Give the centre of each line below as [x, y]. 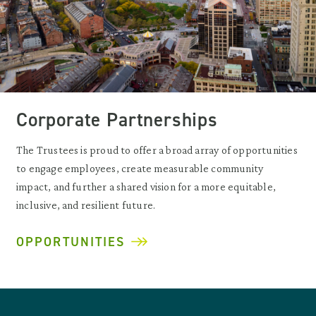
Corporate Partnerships [117, 120]
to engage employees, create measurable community [140, 168]
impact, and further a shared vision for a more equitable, [146, 186]
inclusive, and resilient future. [86, 205]
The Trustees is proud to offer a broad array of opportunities [157, 150]
